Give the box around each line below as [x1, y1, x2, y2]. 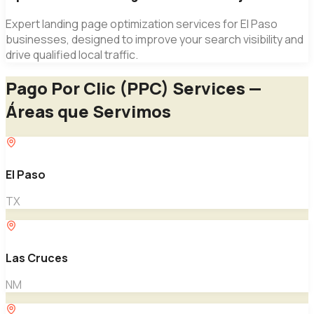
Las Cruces [6, 250, 68, 266]
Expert [6, 15, 42, 32]
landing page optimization [42, 15, 174, 32]
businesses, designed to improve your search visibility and [6, 31, 303, 47]
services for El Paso [174, 15, 278, 32]
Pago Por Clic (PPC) [6, 76, 169, 100]
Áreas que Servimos [6, 99, 171, 123]
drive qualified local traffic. [6, 46, 138, 62]
